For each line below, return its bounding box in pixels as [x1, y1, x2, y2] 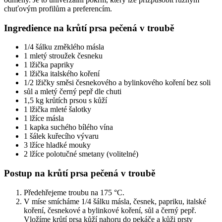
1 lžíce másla [24, 114, 64, 123]
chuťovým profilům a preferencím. [4, 4, 112, 13]
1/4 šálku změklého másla [24, 43, 104, 52]
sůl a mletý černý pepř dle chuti [24, 87, 121, 96]
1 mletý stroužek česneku [24, 52, 103, 60]
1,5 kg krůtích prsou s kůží [24, 96, 107, 105]
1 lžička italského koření [24, 69, 100, 78]
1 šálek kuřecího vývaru [24, 132, 99, 141]
